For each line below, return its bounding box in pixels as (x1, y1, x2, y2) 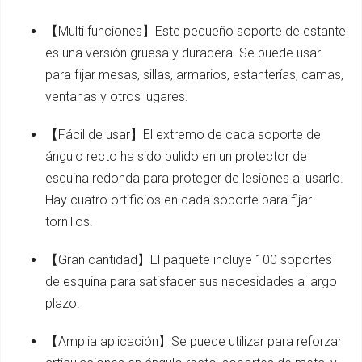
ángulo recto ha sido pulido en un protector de (45, 149, 307, 165)
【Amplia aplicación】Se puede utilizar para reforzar (45, 334, 342, 350)
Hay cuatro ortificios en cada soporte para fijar (45, 192, 312, 208)
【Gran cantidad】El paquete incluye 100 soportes (45, 252, 332, 268)
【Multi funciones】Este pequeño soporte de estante (45, 23, 346, 40)
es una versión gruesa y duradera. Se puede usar (45, 45, 321, 61)
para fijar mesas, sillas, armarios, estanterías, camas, (45, 67, 343, 83)
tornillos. (45, 214, 93, 230)
